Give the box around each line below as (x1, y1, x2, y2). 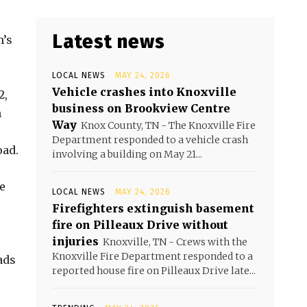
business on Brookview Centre (52, 101, 230, 115)
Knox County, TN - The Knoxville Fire (81, 119, 256, 132)
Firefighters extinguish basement (52, 201, 254, 215)
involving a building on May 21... (52, 148, 202, 160)
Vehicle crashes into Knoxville (52, 85, 236, 99)
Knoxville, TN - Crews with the (103, 236, 247, 248)
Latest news (52, 30, 165, 53)
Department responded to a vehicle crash (52, 134, 248, 146)
